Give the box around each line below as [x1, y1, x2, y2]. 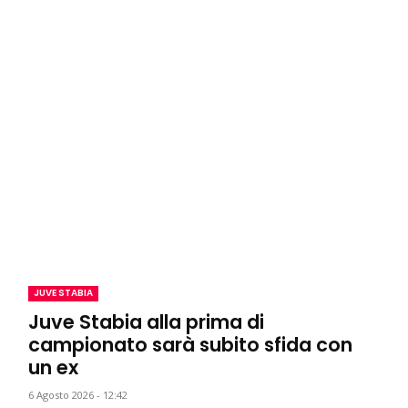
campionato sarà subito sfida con [28, 331, 353, 359]
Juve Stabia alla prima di [28, 309, 265, 336]
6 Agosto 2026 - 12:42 [28, 388, 128, 403]
